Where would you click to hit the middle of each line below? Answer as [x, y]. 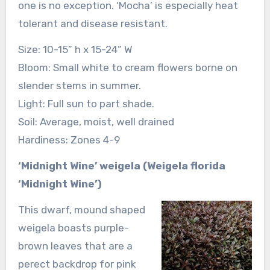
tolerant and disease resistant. [93, 23]
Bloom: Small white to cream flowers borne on [127, 67]
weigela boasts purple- [73, 228]
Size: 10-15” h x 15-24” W [75, 49]
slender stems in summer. [79, 85]
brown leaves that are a [75, 246]
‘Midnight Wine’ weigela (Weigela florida [121, 165]
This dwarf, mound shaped [81, 209]
